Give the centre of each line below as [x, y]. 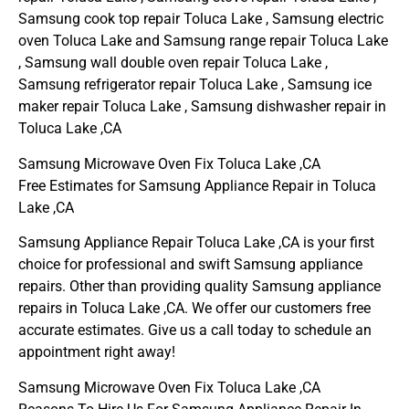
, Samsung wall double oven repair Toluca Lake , [173, 63]
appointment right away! [97, 352]
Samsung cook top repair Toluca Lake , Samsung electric [201, 19]
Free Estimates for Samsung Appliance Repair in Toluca [197, 185]
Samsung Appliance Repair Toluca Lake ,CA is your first [196, 243]
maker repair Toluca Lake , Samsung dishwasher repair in [202, 107]
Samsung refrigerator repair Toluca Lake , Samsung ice [195, 85]
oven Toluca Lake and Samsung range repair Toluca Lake [203, 41]
